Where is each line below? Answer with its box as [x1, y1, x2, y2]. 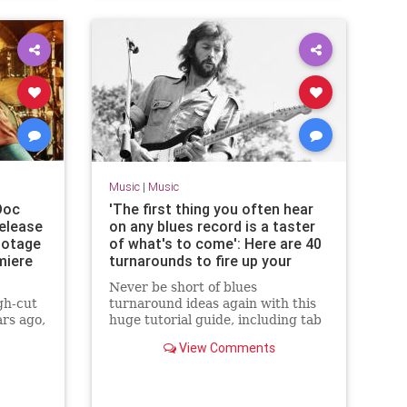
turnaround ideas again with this [108, 296, 316, 312]
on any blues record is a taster [108, 217, 315, 236]
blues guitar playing [108, 269, 240, 288]
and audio [108, 329, 171, 344]
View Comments [175, 340, 275, 357]
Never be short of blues [108, 280, 257, 295]
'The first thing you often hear [108, 200, 313, 219]
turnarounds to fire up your [108, 252, 292, 271]
